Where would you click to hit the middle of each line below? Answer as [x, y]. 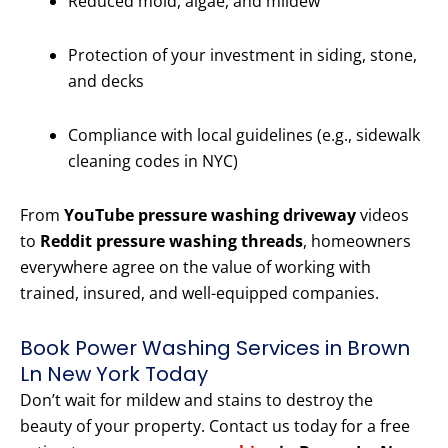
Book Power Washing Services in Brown [215, 348]
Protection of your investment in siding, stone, [242, 55]
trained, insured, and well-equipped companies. [199, 293]
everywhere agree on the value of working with [195, 267]
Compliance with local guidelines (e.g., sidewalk [244, 135]
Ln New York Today [114, 374]
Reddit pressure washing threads [171, 241]
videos [382, 215]
